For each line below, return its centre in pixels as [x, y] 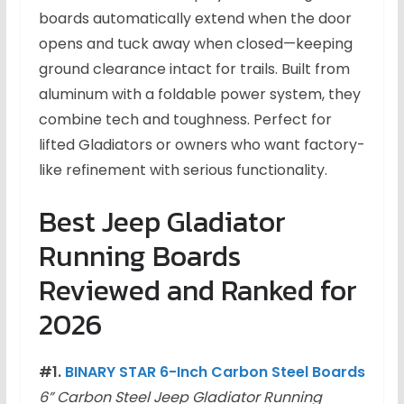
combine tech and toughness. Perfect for [185, 120]
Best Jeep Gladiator [162, 222]
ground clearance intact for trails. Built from [194, 69]
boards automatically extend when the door [195, 19]
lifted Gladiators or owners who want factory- [202, 145]
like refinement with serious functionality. [183, 170]
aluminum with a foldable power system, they [199, 95]
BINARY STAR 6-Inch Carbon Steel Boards [215, 372]
